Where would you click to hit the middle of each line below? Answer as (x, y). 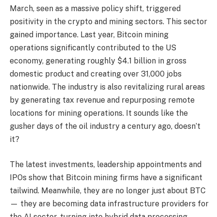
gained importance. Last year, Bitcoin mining (89, 35)
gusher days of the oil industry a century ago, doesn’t (105, 126)
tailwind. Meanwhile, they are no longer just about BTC (108, 190)
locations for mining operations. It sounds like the (99, 113)
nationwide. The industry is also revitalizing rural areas (107, 87)
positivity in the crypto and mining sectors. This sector (108, 22)
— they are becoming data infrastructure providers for (109, 203)
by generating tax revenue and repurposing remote (102, 100)
